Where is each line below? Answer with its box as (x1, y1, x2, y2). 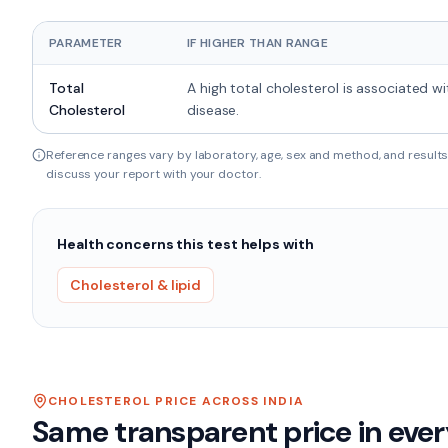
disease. (187, 101, 240, 119)
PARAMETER (49, 35, 123, 51)
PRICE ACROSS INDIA (151, 393, 305, 409)
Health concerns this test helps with (57, 235, 314, 253)
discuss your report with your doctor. (46, 166, 261, 182)
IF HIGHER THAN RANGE (187, 35, 328, 51)
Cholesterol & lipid (70, 276, 202, 294)
